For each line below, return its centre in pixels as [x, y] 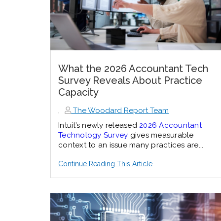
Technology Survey [93, 135]
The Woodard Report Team [120, 110]
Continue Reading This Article [105, 164]
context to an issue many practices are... [131, 145]
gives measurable [161, 135]
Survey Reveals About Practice [130, 80]
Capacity [78, 92]
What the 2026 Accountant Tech [133, 69]
